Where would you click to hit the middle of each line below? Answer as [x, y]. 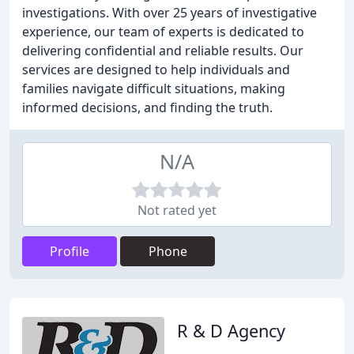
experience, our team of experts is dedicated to [163, 32]
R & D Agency [231, 331]
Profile [70, 251]
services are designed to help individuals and [156, 70]
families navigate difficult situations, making [154, 88]
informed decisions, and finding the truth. [147, 107]
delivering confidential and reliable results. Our [163, 51]
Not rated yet [177, 210]
